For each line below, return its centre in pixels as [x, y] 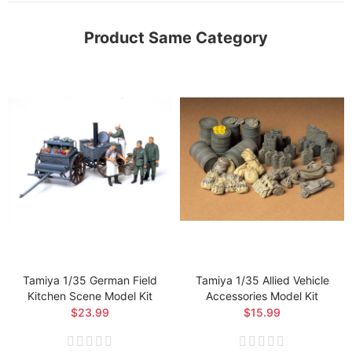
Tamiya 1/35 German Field [90, 280]
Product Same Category [176, 38]
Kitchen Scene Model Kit [90, 296]
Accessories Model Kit [262, 296]
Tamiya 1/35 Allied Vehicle [262, 280]
